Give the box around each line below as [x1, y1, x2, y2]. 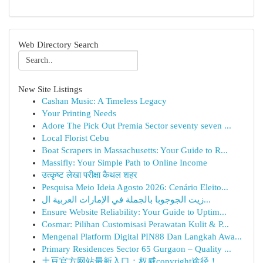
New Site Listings [18, 84, 82, 94]
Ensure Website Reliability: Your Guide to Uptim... [42, 207, 227, 217]
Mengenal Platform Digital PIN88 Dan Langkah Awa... [42, 232, 242, 241]
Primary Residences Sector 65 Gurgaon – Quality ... [42, 244, 231, 254]
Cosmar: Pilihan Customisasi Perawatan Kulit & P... [42, 220, 229, 229]
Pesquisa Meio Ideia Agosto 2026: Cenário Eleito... [42, 183, 228, 192]
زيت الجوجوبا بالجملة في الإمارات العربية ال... [204, 195, 211, 204]
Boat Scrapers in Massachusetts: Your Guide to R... [42, 146, 228, 155]
